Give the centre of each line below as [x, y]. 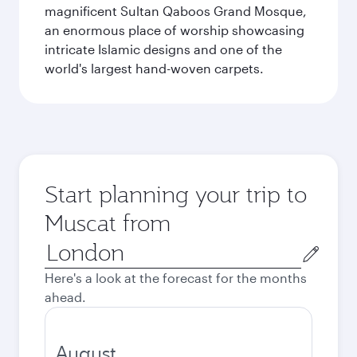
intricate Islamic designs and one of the [163, 49]
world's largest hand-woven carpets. [154, 68]
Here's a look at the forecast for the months [176, 278]
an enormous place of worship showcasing [175, 30]
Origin [63, 246]
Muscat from [108, 223]
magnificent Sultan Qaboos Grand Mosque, [176, 11]
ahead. [65, 297]
